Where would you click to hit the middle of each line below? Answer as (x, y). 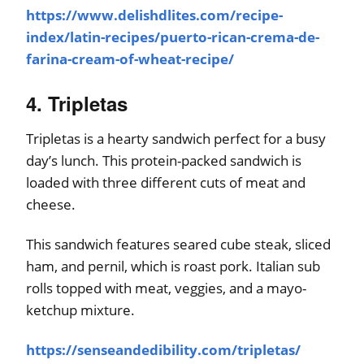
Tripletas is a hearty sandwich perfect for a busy (176, 138)
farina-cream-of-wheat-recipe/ (130, 58)
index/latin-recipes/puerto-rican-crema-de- (173, 37)
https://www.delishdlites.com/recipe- (154, 15)
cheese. (51, 204)
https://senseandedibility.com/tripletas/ (163, 349)
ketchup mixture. (80, 310)
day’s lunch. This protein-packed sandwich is (164, 160)
